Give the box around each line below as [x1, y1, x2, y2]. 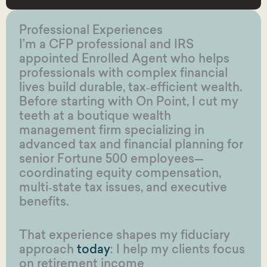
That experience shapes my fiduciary [18, 226, 230, 242]
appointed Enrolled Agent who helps [18, 50, 229, 66]
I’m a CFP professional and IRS [18, 36, 194, 51]
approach [18, 241, 77, 256]
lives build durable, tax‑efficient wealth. [18, 79, 243, 94]
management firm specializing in [18, 122, 204, 137]
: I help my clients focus [110, 241, 245, 256]
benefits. [18, 193, 69, 209]
